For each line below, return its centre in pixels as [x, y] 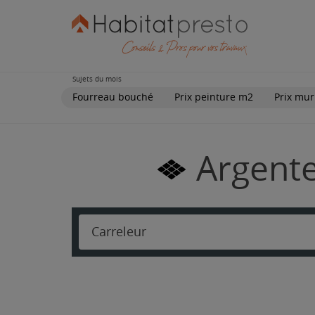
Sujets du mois [97, 79]
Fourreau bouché [113, 97]
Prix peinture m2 [214, 97]
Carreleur [119, 232]
